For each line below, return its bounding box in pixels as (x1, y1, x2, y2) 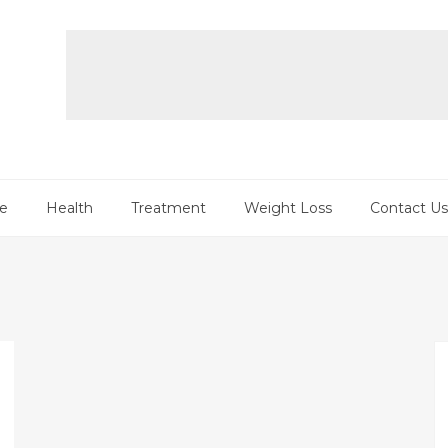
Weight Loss (244, 199, 332, 217)
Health (46, 199, 93, 217)
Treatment (131, 199, 206, 217)
